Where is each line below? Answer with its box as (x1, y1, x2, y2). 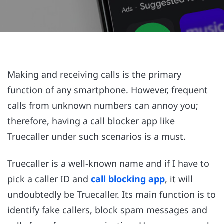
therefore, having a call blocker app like (7, 115, 175, 127)
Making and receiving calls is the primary (7, 68, 181, 80)
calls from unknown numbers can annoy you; (7, 99, 198, 111)
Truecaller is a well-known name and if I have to (7, 157, 209, 170)
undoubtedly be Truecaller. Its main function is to (7, 188, 216, 201)
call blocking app (91, 173, 165, 185)
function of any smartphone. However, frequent (7, 84, 208, 96)
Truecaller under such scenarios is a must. (7, 130, 186, 142)
